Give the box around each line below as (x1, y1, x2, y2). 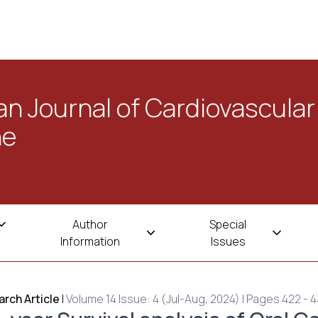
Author (72, 216, 109, 232)
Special (209, 216, 247, 232)
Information (60, 234, 121, 249)
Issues (210, 234, 246, 249)
